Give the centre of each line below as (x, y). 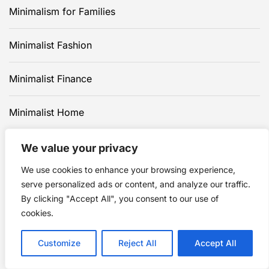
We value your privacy (80, 148)
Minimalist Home (47, 113)
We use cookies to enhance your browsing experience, (128, 170)
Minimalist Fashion (50, 45)
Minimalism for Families (62, 12)
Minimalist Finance (50, 79)
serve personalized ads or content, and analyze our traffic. (136, 184)
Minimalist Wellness (53, 180)
